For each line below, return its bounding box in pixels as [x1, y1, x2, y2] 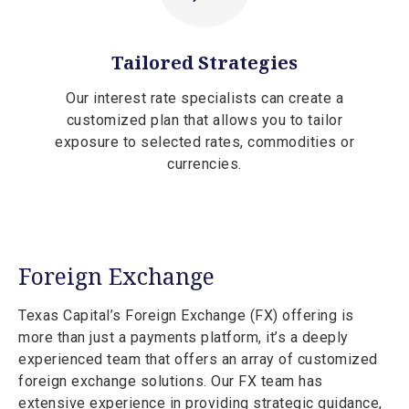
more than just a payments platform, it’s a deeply [18, 329, 349, 347]
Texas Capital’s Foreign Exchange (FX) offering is [18, 307, 354, 325]
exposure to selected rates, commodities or [55, 133, 354, 152]
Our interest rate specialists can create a [66, 89, 343, 108]
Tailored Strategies [111, 50, 298, 76]
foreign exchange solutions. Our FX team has [18, 372, 323, 391]
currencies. [167, 155, 242, 173]
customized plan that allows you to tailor [66, 111, 343, 130]
